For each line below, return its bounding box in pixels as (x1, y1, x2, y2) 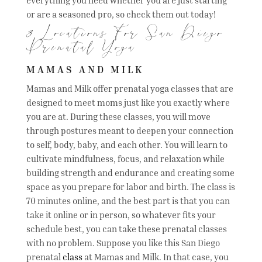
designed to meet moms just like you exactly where (26, 96, 230, 108)
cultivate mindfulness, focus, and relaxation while (26, 153, 225, 164)
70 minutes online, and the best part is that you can (26, 195, 230, 206)
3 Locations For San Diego (26, 30, 224, 43)
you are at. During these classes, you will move (26, 111, 211, 122)
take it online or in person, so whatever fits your (26, 209, 216, 220)
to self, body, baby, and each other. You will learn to (26, 139, 227, 150)
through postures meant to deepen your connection (26, 125, 233, 136)
